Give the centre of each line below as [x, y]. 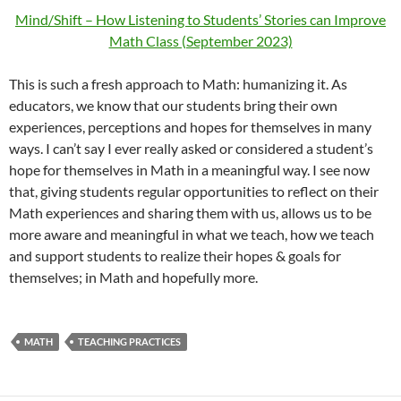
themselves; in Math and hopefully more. [133, 277]
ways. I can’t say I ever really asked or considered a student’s [191, 149]
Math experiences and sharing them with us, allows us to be [190, 213]
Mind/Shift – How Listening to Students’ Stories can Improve [200, 20]
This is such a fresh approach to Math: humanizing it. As [178, 84]
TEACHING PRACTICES [129, 342]
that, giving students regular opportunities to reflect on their [194, 192]
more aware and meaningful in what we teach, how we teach [192, 235]
